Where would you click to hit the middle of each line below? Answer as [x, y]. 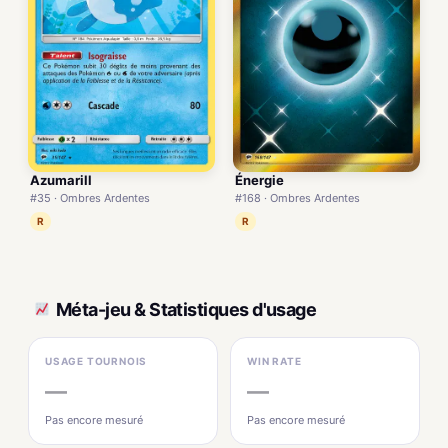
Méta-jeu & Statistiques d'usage [186, 309]
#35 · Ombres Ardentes [90, 198]
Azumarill [61, 180]
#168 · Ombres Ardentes [297, 197]
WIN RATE [274, 361]
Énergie [259, 179]
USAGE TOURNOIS [96, 361]
